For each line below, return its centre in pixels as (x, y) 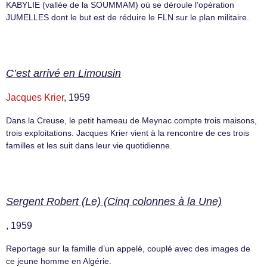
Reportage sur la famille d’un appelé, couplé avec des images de (128, 249)
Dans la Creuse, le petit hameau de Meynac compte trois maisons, (131, 120)
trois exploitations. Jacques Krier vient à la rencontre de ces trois (128, 133)
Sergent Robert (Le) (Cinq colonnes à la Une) (114, 202)
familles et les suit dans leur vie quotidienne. (89, 145)
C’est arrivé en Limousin (63, 73)
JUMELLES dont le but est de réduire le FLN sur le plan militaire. (128, 17)
